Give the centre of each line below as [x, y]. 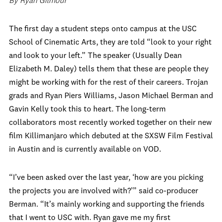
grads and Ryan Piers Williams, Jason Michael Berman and [111, 96]
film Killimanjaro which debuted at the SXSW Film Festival [111, 136]
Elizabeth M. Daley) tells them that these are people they [109, 69]
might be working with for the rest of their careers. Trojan [109, 83]
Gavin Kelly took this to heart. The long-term [87, 110]
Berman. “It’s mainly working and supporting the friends [107, 205]
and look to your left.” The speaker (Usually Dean [95, 56]
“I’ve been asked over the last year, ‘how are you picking [106, 178]
